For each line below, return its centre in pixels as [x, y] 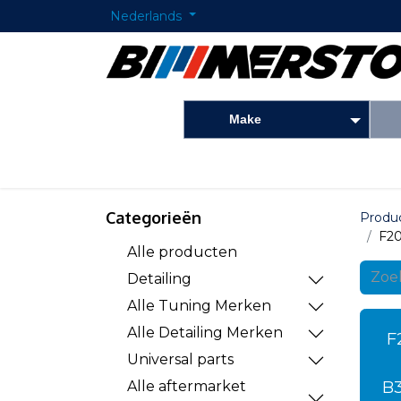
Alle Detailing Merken [205, 333]
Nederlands [146, 16]
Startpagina [146, 168]
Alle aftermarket [187, 386]
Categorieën [154, 218]
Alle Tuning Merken [199, 306]
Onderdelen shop [246, 168]
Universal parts [180, 359]
